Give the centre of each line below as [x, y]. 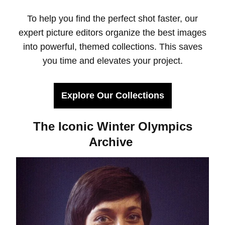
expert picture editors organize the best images [113, 33]
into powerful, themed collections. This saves [113, 47]
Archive [113, 142]
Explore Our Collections [113, 96]
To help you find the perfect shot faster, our [113, 19]
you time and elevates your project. [113, 61]
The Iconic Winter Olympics [113, 127]
